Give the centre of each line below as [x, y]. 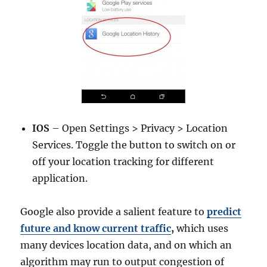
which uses [201, 229]
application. [60, 178]
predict [224, 212]
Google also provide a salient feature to [114, 212]
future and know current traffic [96, 229]
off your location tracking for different [123, 162]
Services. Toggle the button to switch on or [134, 145]
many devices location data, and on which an [126, 245]
